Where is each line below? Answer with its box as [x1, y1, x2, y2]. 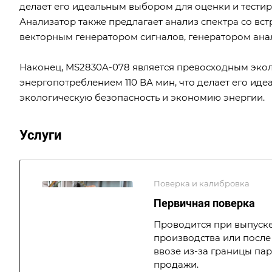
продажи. [154, 258, 199, 270]
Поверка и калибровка [154, 178, 250, 188]
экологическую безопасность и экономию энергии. [19, 91, 265, 103]
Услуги [19, 127, 61, 143]
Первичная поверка [154, 196, 255, 209]
